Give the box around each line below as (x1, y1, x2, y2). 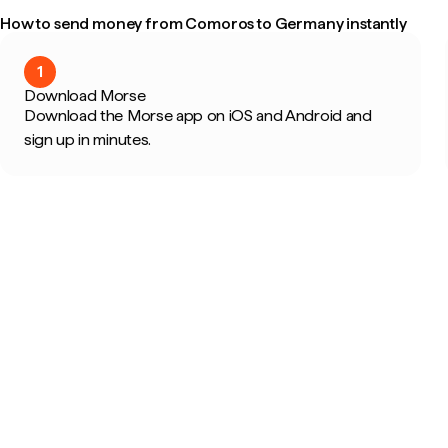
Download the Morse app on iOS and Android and (24, 106, 372, 125)
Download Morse (24, 86, 146, 105)
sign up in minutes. (24, 130, 151, 149)
